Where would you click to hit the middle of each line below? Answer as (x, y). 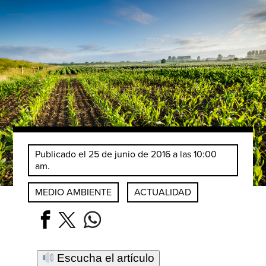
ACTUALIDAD (163, 192)
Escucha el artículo (104, 258)
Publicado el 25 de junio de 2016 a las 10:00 (126, 154)
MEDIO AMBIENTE (74, 192)
